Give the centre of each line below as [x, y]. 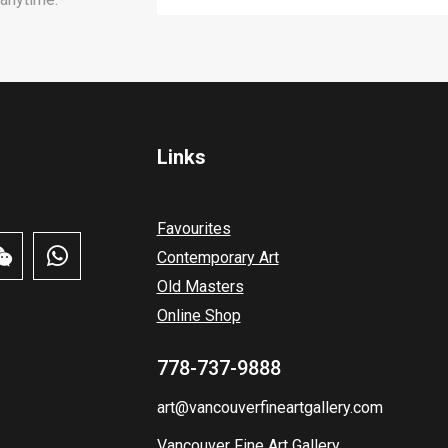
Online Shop [198, 315]
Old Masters [200, 286]
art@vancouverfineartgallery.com [269, 407]
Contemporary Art [217, 257]
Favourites [193, 228]
